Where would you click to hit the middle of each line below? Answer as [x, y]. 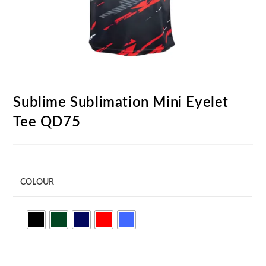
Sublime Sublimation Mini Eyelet [121, 102]
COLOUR [37, 182]
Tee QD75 [47, 122]
